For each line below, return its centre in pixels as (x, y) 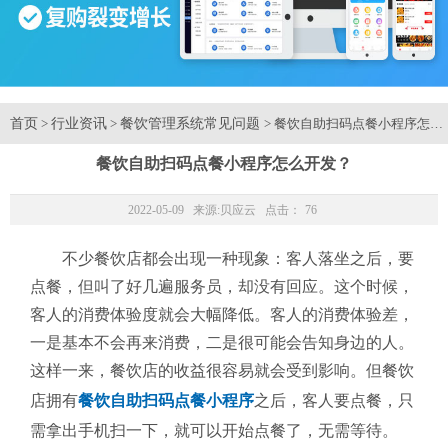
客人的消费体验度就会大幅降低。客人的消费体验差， (222, 314)
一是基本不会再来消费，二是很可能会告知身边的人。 (222, 342)
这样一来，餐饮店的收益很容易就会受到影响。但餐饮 (222, 370)
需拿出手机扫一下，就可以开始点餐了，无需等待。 (214, 430)
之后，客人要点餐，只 (334, 400)
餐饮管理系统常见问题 (192, 122)
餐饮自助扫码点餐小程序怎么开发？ (224, 163)
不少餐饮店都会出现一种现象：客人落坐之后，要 (238, 258)
